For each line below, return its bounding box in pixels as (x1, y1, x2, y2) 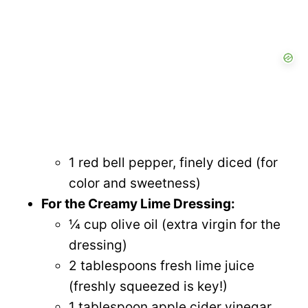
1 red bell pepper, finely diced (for (69, 154, 278, 170)
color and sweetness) (69, 175, 201, 191)
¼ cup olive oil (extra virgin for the (69, 216, 280, 232)
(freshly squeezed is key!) (69, 278, 228, 294)
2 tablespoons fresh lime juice (69, 257, 254, 274)
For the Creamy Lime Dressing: (41, 195, 235, 212)
